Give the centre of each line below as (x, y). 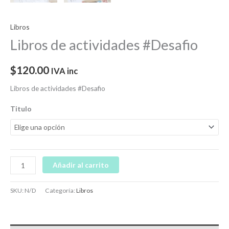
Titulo (21, 108)
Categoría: (61, 191)
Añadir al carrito (81, 165)
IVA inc (64, 71)
